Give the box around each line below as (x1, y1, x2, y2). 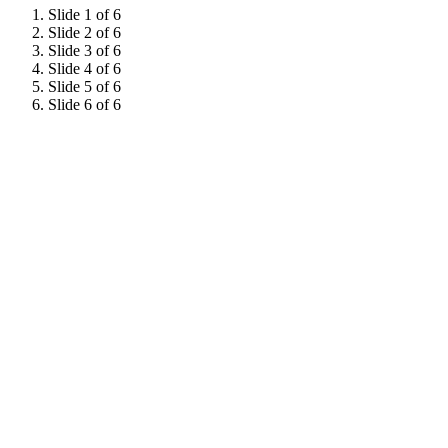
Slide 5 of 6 (48, 78, 121, 96)
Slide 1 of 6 (48, 6, 121, 24)
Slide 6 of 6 (48, 96, 121, 114)
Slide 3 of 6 (48, 42, 121, 60)
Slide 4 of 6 (48, 60, 121, 78)
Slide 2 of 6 (48, 24, 121, 42)
